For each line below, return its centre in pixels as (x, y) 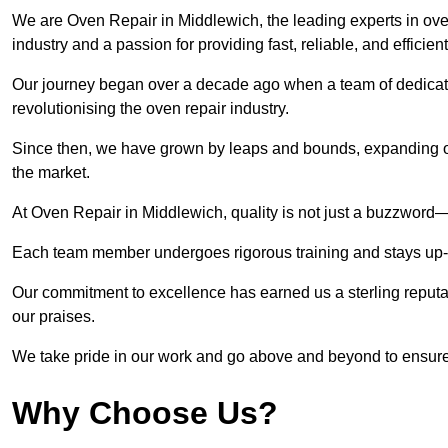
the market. (51, 173)
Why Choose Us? (145, 413)
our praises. (53, 317)
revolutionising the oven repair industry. (152, 109)
